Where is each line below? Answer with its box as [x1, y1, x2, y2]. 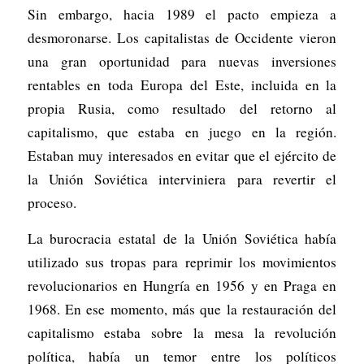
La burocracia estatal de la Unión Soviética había [27, 228, 337, 248]
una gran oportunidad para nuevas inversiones [27, 51, 337, 71]
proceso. [27, 193, 76, 212]
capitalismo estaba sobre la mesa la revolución [27, 323, 337, 342]
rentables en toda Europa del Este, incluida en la [27, 75, 337, 94]
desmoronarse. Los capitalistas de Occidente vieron [27, 28, 337, 47]
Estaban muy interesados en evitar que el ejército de [27, 145, 337, 165]
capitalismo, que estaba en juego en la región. [27, 122, 337, 141]
